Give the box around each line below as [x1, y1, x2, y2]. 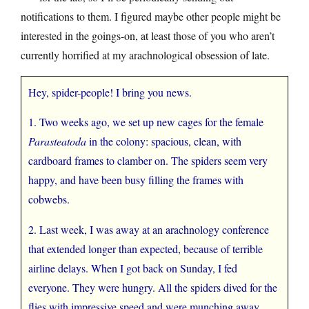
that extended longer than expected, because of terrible [28, 241, 263, 256]
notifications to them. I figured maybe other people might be [21, 8, 281, 23]
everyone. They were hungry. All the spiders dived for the [28, 279, 277, 295]
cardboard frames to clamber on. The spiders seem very [28, 152, 268, 168]
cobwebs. [28, 191, 70, 206]
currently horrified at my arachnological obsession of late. [21, 47, 270, 62]
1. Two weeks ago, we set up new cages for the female [28, 114, 263, 129]
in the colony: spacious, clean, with [86, 133, 241, 148]
